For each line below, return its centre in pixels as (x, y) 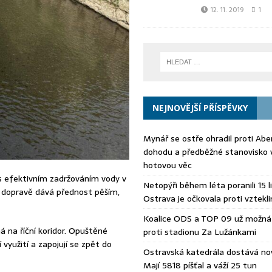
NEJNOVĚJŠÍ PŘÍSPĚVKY (200, 107)
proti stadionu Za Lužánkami (199, 232)
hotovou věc (167, 165)
